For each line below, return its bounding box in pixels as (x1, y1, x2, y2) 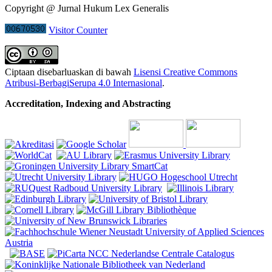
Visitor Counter (49, 25, 107, 36)
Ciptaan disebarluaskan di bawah (5, 67, 134, 78)
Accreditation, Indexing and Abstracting (5, 98, 171, 109)
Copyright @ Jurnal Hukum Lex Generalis (5, 3, 169, 14)
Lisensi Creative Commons (134, 67, 237, 78)
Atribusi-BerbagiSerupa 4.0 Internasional (5, 78, 162, 89)
